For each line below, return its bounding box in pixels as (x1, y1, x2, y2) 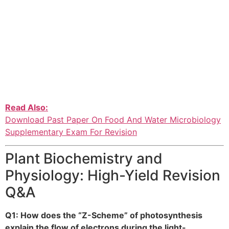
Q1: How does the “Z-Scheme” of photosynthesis (5, 210, 202, 221)
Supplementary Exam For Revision (5, 126, 137, 137)
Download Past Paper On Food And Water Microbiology (5, 114, 221, 125)
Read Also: (5, 102, 48, 112)
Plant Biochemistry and (5, 150, 163, 168)
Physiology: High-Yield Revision (5, 167, 220, 185)
